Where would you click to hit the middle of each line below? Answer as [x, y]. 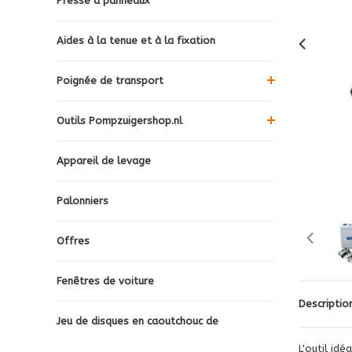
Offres [73, 240]
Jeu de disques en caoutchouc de [137, 321]
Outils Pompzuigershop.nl [119, 120]
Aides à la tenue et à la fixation [136, 40]
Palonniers [82, 200]
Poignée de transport [110, 80]
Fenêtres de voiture [105, 280]
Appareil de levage [104, 160]
